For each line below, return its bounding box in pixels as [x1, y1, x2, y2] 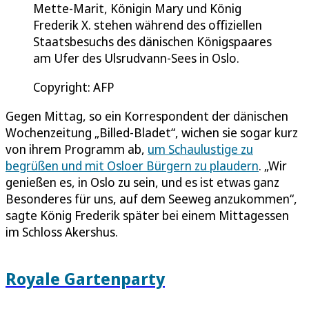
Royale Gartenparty [6, 266, 165, 290]
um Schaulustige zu [148, 140, 253, 157]
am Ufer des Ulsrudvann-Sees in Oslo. [33, 49, 239, 66]
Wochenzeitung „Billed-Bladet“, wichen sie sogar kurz [6, 123, 298, 141]
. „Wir [259, 157, 287, 174]
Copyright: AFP [33, 78, 114, 95]
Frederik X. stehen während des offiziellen [33, 16, 262, 33]
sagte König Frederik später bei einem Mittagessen [6, 206, 289, 223]
